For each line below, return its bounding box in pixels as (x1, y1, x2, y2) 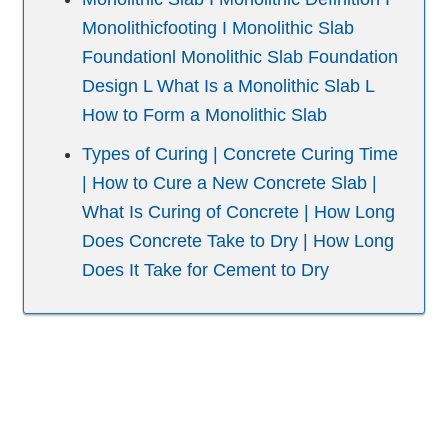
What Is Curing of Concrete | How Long (82, 202, 396, 223)
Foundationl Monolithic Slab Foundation (82, 47, 399, 68)
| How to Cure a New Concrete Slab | (82, 173, 378, 194)
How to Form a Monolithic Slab (82, 105, 328, 126)
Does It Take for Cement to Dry (82, 260, 330, 281)
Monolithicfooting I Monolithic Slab (82, 18, 355, 39)
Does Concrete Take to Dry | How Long (82, 231, 395, 252)
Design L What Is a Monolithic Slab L (82, 76, 375, 97)
